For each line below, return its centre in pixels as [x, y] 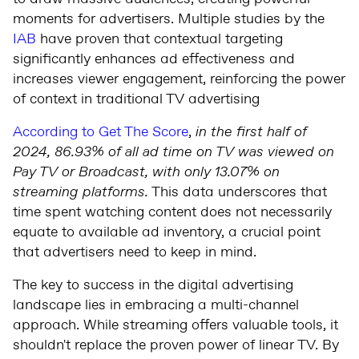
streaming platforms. [81, 192]
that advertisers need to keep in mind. [135, 252]
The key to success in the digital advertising [153, 285]
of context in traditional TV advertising [136, 99]
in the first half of [251, 132]
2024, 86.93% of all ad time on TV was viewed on [173, 152]
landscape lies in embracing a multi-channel [156, 305]
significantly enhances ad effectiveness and [154, 59]
